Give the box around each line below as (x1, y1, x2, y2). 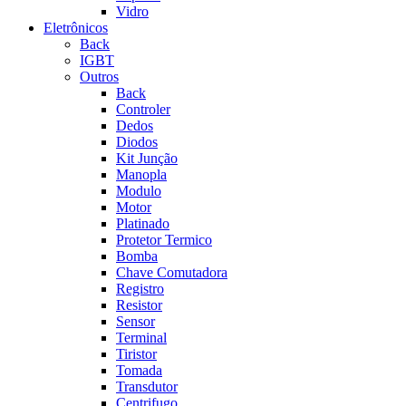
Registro (116, 280, 164, 296)
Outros (80, 68, 119, 84)
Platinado (116, 215, 169, 231)
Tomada (116, 362, 162, 378)
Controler (116, 101, 170, 117)
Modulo (116, 182, 161, 198)
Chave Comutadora (116, 264, 227, 280)
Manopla (116, 166, 167, 182)
